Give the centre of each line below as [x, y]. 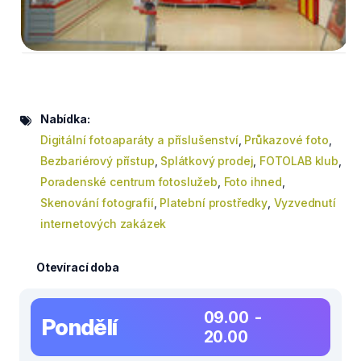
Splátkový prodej [207, 160]
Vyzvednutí [305, 202]
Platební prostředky [214, 202]
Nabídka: [65, 118]
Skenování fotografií [97, 202]
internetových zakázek [104, 223]
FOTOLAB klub [299, 160]
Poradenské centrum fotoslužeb [129, 181]
